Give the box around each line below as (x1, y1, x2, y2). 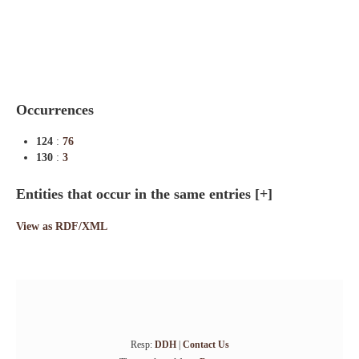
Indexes (8, 10, 42, 20)
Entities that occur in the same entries (16, 186, 255, 202)
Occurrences (16, 102, 94, 118)
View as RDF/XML (16, 220, 107, 232)
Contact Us (182, 339, 229, 350)
